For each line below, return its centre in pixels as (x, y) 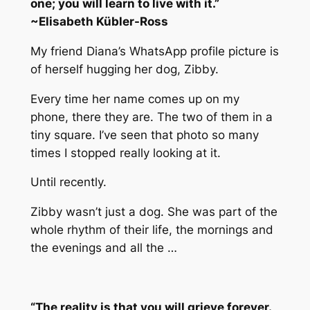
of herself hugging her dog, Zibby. (124, 69)
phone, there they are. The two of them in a (151, 117)
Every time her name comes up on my (135, 99)
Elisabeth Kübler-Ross (103, 22)
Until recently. (68, 182)
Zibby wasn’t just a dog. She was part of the (154, 212)
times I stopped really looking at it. (125, 153)
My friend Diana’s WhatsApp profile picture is (154, 51)
